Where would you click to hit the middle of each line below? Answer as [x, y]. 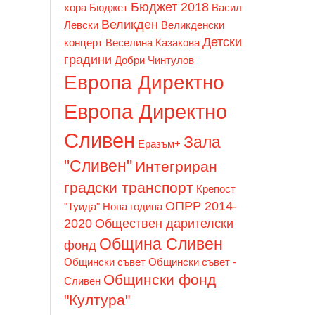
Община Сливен [161, 244]
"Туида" [82, 206]
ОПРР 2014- [201, 206]
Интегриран [176, 166]
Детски [222, 42]
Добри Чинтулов [154, 60]
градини [88, 59]
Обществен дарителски [164, 223]
